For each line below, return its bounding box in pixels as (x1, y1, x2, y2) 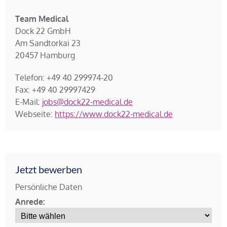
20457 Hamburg (15, 50, 75, 60)
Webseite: (15, 109, 55, 119)
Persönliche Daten (15, 182, 82, 192)
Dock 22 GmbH (15, 26, 71, 36)
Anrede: (15, 197, 45, 207)
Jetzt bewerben (15, 163, 82, 175)
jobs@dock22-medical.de (42, 97, 133, 107)
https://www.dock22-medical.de (55, 109, 173, 119)
